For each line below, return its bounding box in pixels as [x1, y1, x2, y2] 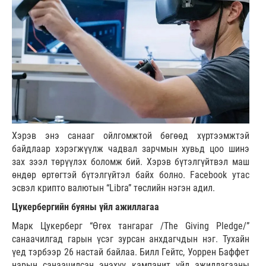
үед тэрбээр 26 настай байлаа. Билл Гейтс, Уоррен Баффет [12, 246, 249, 258]
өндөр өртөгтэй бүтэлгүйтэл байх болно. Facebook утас [12, 169, 249, 180]
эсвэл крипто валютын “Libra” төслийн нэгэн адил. [12, 182, 215, 194]
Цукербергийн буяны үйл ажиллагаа [12, 201, 159, 213]
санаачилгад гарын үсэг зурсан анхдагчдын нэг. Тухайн [12, 233, 249, 245]
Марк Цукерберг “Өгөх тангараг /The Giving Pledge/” [12, 220, 249, 232]
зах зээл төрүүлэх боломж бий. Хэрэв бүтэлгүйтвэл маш [12, 156, 249, 167]
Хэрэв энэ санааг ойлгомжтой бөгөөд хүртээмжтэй [12, 129, 249, 141]
